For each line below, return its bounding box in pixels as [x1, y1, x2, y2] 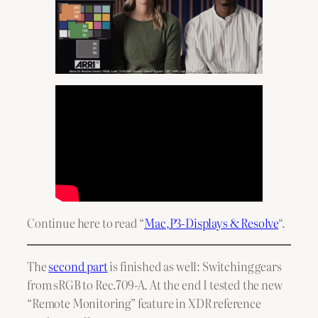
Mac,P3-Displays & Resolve [144, 214, 279, 232]
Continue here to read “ [27, 214, 145, 232]
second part [48, 257, 108, 275]
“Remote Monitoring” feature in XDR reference [27, 294, 261, 312]
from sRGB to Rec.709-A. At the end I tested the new [27, 275, 283, 293]
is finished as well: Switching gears [107, 257, 282, 275]
